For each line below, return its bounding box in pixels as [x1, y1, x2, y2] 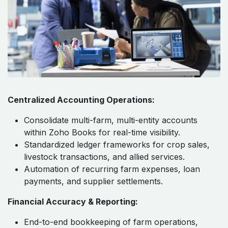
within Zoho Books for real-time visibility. [24, 127, 180, 137]
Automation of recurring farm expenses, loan [24, 163, 200, 174]
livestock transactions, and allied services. [24, 151, 185, 162]
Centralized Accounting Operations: [8, 94, 155, 105]
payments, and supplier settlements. [24, 176, 163, 186]
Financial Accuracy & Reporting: [8, 196, 138, 207]
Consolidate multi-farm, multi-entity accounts [24, 115, 197, 125]
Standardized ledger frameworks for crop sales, [24, 139, 210, 150]
